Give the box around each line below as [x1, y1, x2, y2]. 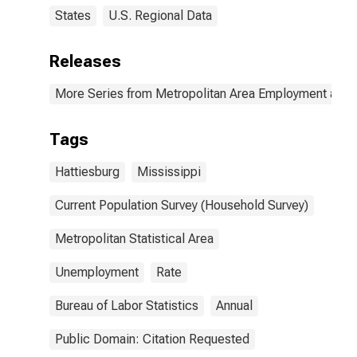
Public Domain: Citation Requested [55, 331, 249, 347]
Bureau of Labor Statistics [55, 298, 198, 313]
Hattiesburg [55, 164, 120, 179]
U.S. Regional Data [108, 8, 212, 23]
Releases [49, 52, 121, 71]
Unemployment [55, 265, 139, 280]
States [55, 8, 91, 23]
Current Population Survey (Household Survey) [55, 198, 308, 213]
